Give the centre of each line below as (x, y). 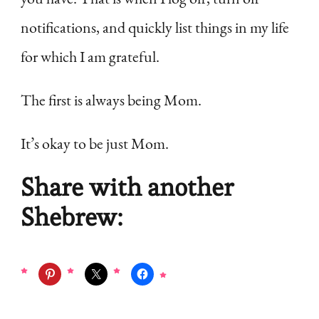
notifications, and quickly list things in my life (155, 28)
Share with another (127, 188)
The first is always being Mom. (111, 100)
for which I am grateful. (90, 57)
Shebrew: (72, 218)
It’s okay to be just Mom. (95, 144)
